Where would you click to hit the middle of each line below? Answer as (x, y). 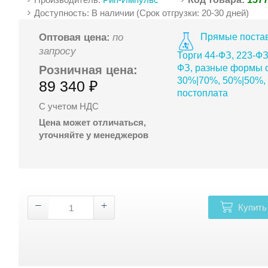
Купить (252, 207)
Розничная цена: (89, 70)
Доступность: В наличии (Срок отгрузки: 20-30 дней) (142, 13)
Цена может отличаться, (93, 122)
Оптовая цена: (75, 37)
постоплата (202, 93)
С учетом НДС (69, 106)
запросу (58, 51)
